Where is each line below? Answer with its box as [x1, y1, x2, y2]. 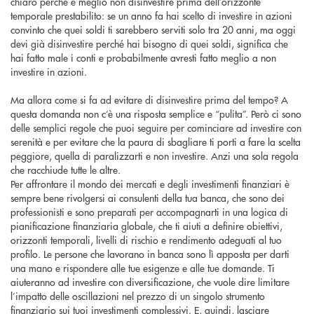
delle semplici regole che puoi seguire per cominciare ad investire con [11, 121, 301, 135]
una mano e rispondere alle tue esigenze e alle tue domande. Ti [11, 261, 275, 275]
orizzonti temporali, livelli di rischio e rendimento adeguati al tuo [11, 233, 282, 247]
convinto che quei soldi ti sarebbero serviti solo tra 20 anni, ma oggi [11, 22, 296, 37]
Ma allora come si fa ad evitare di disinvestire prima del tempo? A [11, 93, 288, 107]
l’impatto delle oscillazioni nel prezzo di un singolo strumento [11, 289, 265, 303]
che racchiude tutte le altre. [11, 163, 123, 177]
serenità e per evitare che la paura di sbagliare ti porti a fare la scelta [11, 135, 301, 149]
